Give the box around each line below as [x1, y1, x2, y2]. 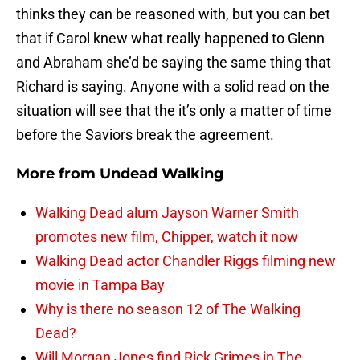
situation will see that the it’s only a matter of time [16, 102, 332, 120]
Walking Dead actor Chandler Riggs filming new [35, 252, 336, 270]
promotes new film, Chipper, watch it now [35, 228, 298, 246]
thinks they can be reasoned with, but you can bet [16, 6, 330, 23]
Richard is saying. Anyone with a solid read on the [16, 78, 329, 96]
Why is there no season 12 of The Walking [35, 301, 301, 318]
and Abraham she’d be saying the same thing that [16, 54, 331, 72]
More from [16, 165, 100, 183]
